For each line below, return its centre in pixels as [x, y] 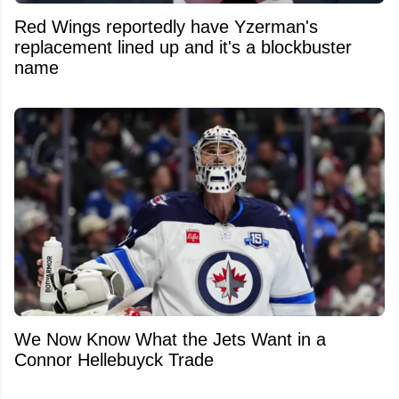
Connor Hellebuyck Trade [114, 359]
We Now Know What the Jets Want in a [170, 339]
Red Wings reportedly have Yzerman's [166, 27]
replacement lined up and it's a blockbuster [183, 48]
